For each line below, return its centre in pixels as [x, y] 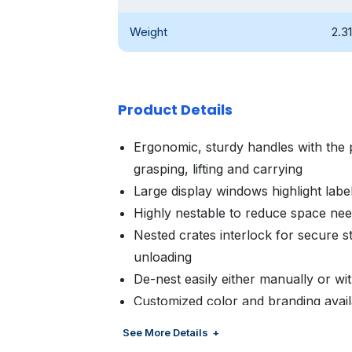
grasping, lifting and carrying [218, 169]
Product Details [175, 110]
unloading [163, 257]
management [172, 323]
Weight [148, 32]
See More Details [165, 332]
